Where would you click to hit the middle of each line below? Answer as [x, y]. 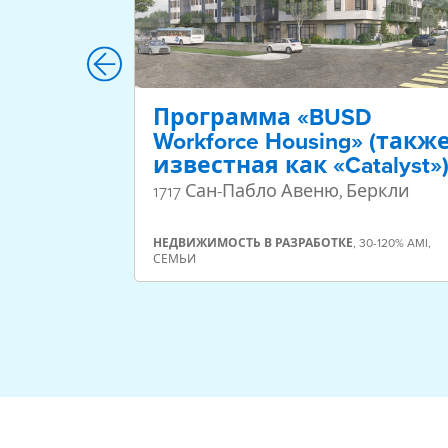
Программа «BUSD [262, 117]
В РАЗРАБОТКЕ [308, 243]
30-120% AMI [393, 243]
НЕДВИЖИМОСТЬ [207, 243]
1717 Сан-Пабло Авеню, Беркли [281, 191]
